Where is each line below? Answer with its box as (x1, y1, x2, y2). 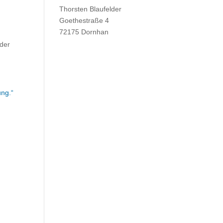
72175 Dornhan (59, 28, 109, 36)
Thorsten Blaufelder (59, 5, 122, 13)
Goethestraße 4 (59, 16, 110, 24)
